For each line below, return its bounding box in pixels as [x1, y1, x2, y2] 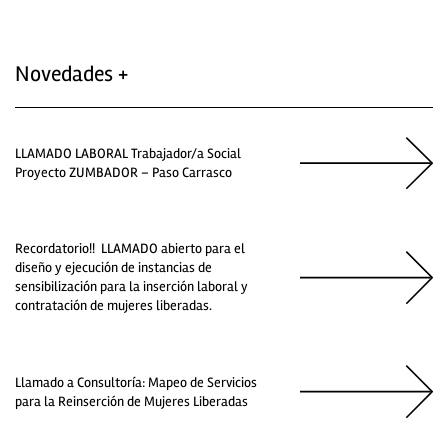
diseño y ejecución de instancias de [15, 259, 212, 277]
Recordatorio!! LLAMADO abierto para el [15, 240, 245, 258]
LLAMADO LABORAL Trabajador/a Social [15, 145, 241, 163]
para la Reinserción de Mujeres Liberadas [15, 392, 248, 410]
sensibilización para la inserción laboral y [15, 278, 248, 296]
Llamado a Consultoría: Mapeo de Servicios [15, 373, 257, 391]
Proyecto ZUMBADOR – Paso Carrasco [15, 164, 232, 182]
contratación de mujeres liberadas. [15, 297, 212, 315]
